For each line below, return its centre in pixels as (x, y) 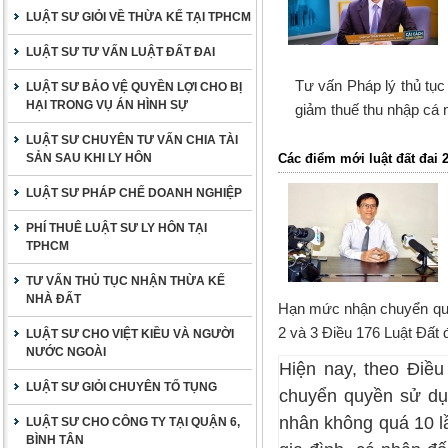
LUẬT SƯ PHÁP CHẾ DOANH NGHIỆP (134, 193)
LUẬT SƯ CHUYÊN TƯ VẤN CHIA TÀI (132, 140)
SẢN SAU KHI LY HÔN (89, 158)
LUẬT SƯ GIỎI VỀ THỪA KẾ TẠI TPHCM (138, 17)
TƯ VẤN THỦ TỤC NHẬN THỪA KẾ (125, 281)
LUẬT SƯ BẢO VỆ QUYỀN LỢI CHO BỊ (134, 87)
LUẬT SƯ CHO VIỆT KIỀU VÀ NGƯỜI (130, 334)
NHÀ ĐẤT (53, 299)
